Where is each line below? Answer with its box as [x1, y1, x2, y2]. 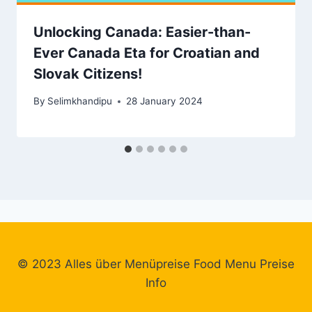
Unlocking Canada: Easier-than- [33, 24, 251, 41]
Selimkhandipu [47, 95, 113, 107]
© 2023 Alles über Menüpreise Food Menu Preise [17, 257, 295, 271]
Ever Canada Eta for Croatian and [33, 45, 260, 62]
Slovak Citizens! [33, 65, 142, 83]
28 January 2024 [126, 95, 203, 107]
